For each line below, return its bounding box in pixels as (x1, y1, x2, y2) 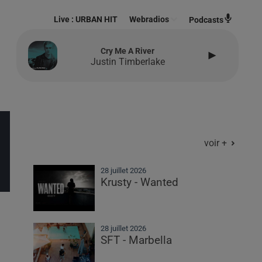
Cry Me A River (101, 46, 154, 56)
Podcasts (189, 15, 223, 25)
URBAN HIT (75, 15, 118, 24)
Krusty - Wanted (101, 176, 179, 189)
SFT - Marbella (101, 234, 173, 247)
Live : (54, 15, 76, 24)
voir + (204, 137, 227, 149)
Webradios (129, 15, 170, 24)
